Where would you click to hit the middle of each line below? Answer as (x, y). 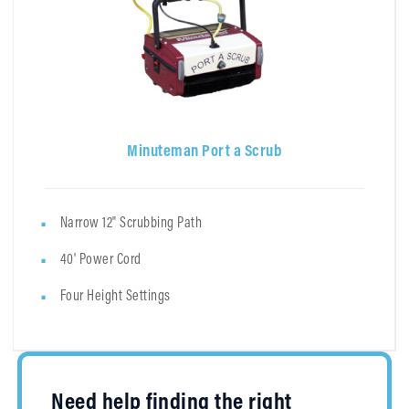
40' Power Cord (100, 258)
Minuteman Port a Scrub (204, 150)
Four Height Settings (115, 294)
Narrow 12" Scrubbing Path (131, 221)
